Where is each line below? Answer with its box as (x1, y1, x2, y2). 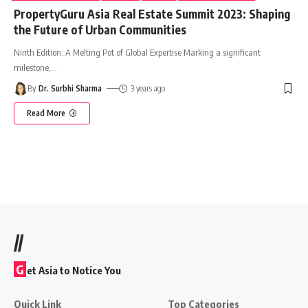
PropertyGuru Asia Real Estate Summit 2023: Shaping (14, 5, 290, 21)
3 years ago (130, 82, 165, 93)
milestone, (14, 61, 51, 73)
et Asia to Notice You (27, 263, 121, 276)
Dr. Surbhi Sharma (38, 82, 102, 93)
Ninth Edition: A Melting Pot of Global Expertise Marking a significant (14, 46, 261, 58)
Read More (27, 107, 65, 118)
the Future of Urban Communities (14, 21, 186, 37)
